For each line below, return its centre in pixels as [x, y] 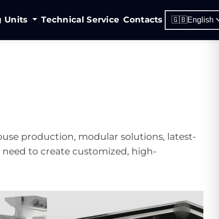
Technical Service [80, 20]
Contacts [143, 20]
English [200, 20]
